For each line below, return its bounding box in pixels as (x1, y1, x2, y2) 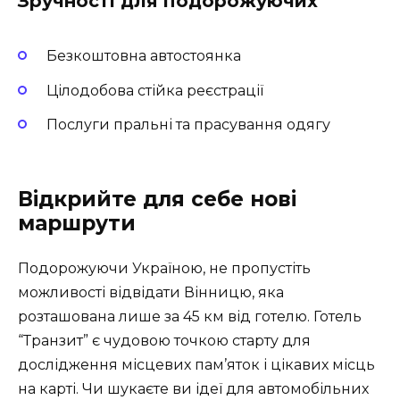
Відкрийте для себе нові (18, 186, 296, 212)
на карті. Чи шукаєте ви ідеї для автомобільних (18, 379, 369, 397)
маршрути (18, 210, 136, 236)
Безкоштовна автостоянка (46, 47, 241, 65)
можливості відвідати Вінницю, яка (18, 283, 284, 301)
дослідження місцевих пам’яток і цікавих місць (18, 355, 375, 373)
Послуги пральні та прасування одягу (46, 115, 330, 133)
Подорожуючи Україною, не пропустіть (18, 259, 311, 277)
